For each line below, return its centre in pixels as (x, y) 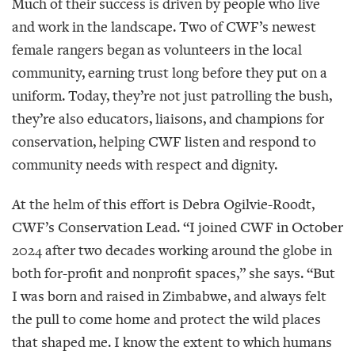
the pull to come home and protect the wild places (166, 319)
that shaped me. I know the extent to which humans (172, 342)
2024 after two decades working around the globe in (172, 250)
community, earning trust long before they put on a (170, 72)
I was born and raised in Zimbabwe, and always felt (169, 296)
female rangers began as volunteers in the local (157, 49)
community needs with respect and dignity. (145, 164)
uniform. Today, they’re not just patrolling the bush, (172, 95)
